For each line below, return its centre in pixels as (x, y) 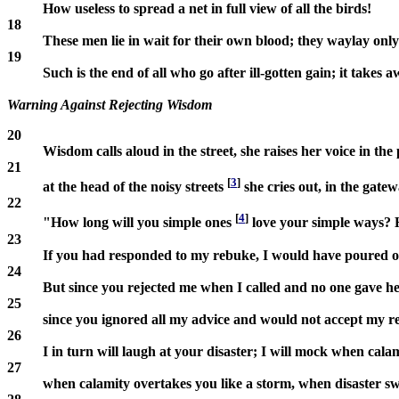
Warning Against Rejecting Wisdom (110, 104)
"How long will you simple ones (139, 223)
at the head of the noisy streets (135, 187)
